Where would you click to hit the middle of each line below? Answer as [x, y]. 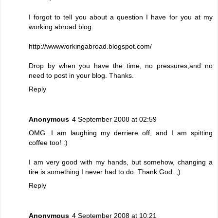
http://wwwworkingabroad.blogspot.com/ [90, 46]
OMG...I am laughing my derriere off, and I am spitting [121, 133]
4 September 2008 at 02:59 [114, 119]
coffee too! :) [48, 142]
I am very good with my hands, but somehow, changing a [121, 162]
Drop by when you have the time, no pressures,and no [121, 65]
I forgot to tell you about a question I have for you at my [121, 17]
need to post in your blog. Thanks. [81, 75]
